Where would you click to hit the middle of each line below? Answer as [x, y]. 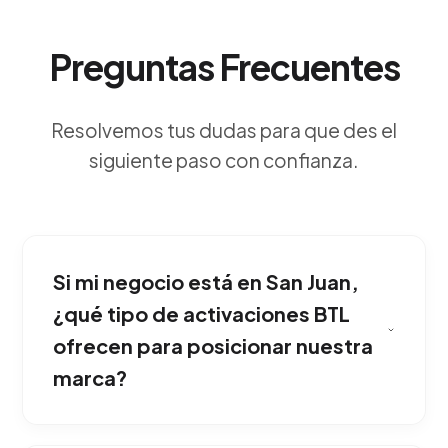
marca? [90, 377]
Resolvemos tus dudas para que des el [224, 130]
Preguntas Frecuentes [224, 66]
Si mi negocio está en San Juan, [206, 281]
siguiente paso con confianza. [224, 160]
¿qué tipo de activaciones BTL [202, 313]
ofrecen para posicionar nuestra [213, 345]
